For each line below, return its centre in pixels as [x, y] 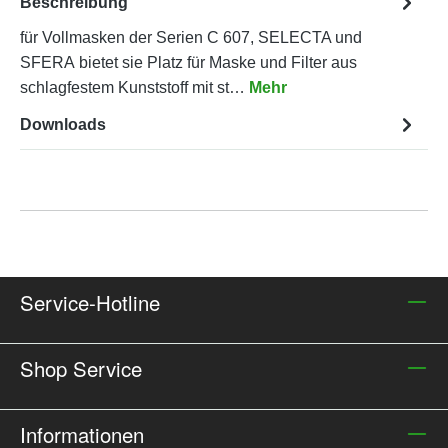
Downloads [63, 125]
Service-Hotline [90, 303]
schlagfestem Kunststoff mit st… [134, 88]
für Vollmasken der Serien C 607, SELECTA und [191, 38]
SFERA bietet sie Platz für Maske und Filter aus [188, 63]
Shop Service [81, 369]
